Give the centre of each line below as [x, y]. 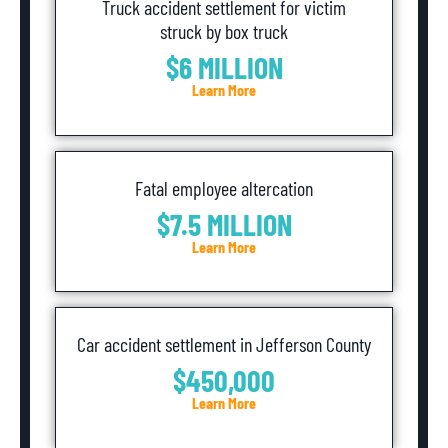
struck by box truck [224, 31]
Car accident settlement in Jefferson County [224, 344]
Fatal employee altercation [224, 187]
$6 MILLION [224, 67]
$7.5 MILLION [224, 223]
